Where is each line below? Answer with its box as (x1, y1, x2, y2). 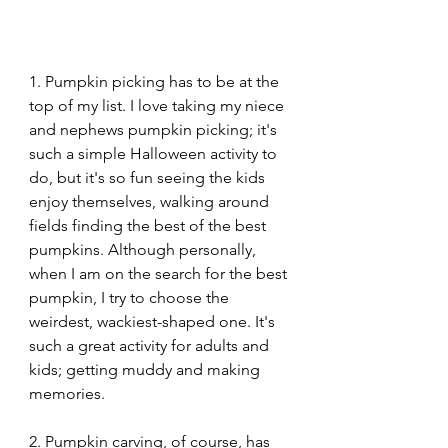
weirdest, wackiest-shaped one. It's (29, 312, 279, 332)
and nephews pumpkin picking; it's (29, 120, 281, 140)
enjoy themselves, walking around (29, 192, 273, 212)
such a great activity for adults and (29, 336, 273, 356)
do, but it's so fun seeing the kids (29, 168, 269, 188)
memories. (29, 384, 105, 404)
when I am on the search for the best (29, 264, 291, 284)
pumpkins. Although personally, (29, 240, 260, 260)
